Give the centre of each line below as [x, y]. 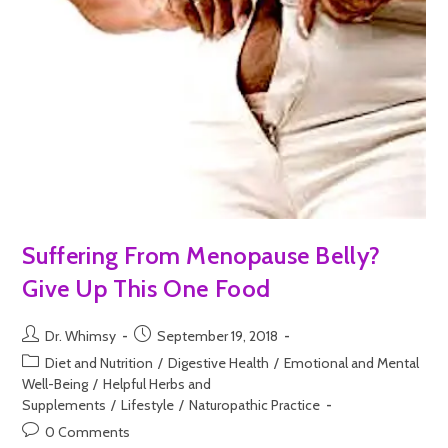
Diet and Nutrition [99, 363]
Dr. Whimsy [81, 336]
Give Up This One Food [147, 289]
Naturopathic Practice [255, 405]
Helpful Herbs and [157, 384]
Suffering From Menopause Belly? [202, 256]
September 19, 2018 [218, 336]
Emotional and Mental [352, 363]
